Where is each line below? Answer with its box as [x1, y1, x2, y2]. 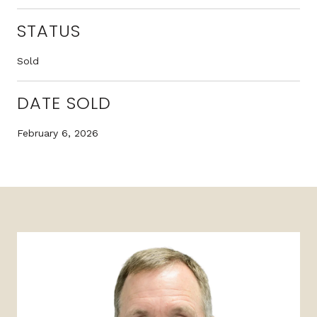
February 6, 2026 [17, 127, 98, 139]
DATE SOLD [17, 91, 111, 115]
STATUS [17, 18, 81, 42]
